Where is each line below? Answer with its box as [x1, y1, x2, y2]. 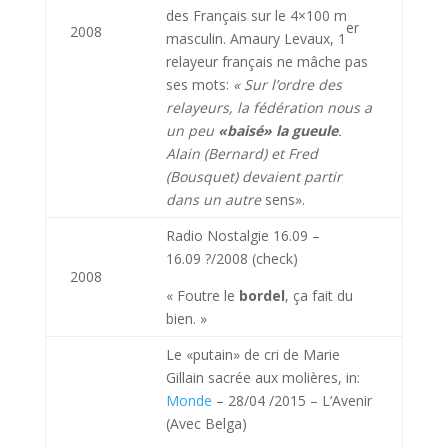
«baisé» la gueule [217, 121, 338, 140]
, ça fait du [284, 286, 353, 305]
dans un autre [165, 190, 265, 209]
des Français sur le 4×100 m [165, 6, 347, 25]
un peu [165, 121, 218, 140]
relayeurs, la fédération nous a [165, 98, 372, 117]
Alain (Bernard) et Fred [165, 144, 318, 163]
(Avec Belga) [165, 414, 247, 433]
